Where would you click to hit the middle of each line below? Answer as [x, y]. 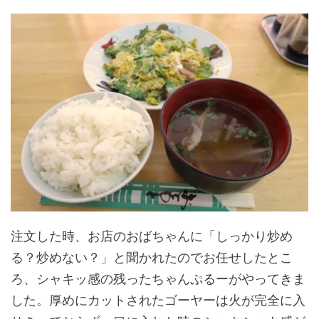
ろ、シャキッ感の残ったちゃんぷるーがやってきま [158, 279]
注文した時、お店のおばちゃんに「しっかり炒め [152, 236]
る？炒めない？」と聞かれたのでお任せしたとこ [152, 258]
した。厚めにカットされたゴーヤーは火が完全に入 [158, 300]
